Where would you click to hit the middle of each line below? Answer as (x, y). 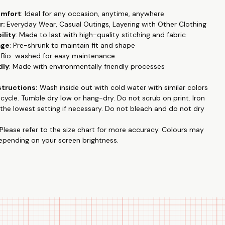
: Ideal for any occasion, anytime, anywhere (93, 14)
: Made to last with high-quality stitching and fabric (101, 35)
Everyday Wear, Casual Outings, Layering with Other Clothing (107, 24)
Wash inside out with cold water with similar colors (123, 88)
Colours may (183, 130)
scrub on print (166, 98)
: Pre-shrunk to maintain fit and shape (73, 45)
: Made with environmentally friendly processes (87, 67)
